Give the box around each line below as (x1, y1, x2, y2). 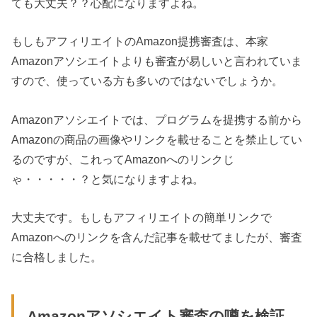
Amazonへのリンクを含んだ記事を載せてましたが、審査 (11, 231, 303, 244)
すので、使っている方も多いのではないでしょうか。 (11, 74, 284, 88)
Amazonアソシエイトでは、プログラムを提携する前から (11, 113, 303, 126)
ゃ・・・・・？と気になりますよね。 (11, 172, 204, 185)
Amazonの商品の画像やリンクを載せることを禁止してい (11, 132, 303, 146)
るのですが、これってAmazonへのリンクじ (11, 152, 235, 166)
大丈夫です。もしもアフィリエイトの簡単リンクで (11, 211, 272, 224)
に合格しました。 (11, 250, 103, 264)
